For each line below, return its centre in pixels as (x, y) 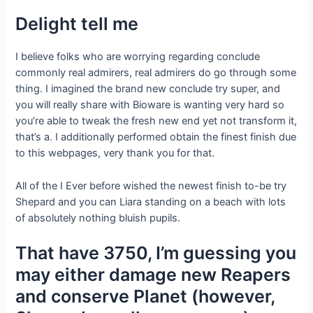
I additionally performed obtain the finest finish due (175, 137)
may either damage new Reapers (153, 275)
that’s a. (34, 137)
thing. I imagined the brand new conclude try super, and (148, 89)
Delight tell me (77, 24)
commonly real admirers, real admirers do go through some (156, 73)
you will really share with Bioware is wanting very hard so (150, 105)
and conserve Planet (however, (145, 297)
